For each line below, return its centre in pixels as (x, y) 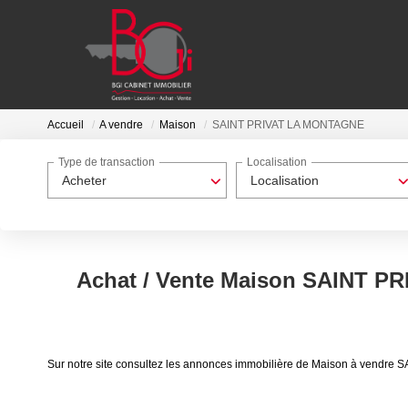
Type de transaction (107, 163)
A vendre (121, 125)
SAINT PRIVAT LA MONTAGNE (288, 125)
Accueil (66, 125)
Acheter (84, 180)
